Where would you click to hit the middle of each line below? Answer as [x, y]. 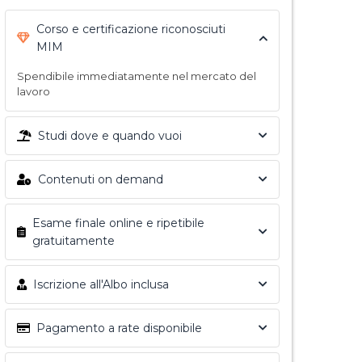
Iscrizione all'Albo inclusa [101, 284]
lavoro [34, 91]
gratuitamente [74, 241]
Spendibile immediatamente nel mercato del [137, 76]
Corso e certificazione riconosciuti [131, 29]
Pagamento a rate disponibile [119, 328]
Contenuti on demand [101, 179]
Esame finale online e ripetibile [118, 223]
